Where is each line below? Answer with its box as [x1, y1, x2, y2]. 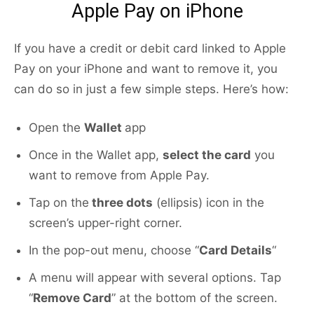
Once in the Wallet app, [29, 148, 163, 163]
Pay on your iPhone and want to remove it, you [14, 62, 278, 76]
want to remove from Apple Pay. [29, 168, 210, 183]
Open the [29, 121, 84, 135]
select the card [163, 148, 251, 163]
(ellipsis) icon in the [153, 196, 264, 210]
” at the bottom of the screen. [111, 291, 278, 306]
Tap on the [29, 196, 89, 210]
